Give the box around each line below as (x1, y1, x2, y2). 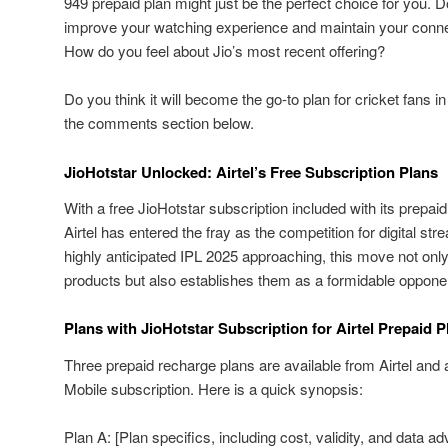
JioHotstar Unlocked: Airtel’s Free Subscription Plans (64, 160, 438, 183)
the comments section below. (64, 112, 254, 134)
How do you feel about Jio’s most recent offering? (64, 40, 385, 62)
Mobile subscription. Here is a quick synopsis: (64, 377, 363, 399)
